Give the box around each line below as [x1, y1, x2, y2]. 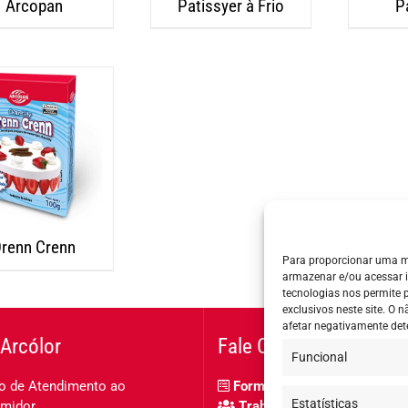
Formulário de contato [233, 377, 367, 394]
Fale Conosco [218, 333, 331, 359]
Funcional [291, 350, 347, 364]
